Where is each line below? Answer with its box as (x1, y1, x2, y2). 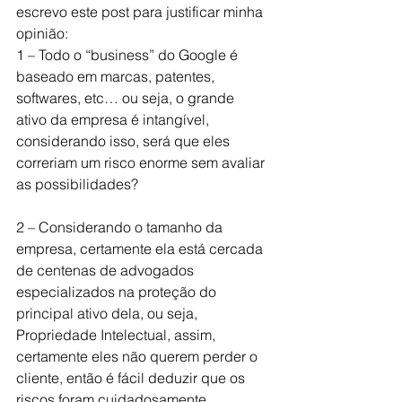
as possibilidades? (16, 175, 138, 193)
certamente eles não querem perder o (16, 347, 261, 365)
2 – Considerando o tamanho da (16, 218, 226, 236)
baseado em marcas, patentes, (16, 67, 218, 85)
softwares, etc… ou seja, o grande (16, 89, 238, 107)
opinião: (16, 24, 68, 42)
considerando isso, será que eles (16, 132, 233, 150)
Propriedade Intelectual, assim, (16, 326, 219, 344)
